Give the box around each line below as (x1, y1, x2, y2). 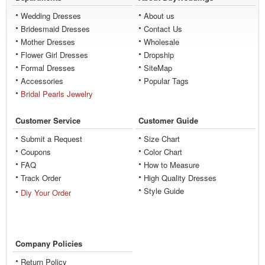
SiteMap (144, 62, 172, 73)
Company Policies (15, 237, 82, 249)
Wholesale (144, 35, 179, 47)
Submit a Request (21, 132, 82, 144)
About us (144, 9, 174, 21)
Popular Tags (144, 75, 189, 86)
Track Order (21, 172, 61, 183)
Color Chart (144, 146, 182, 157)
